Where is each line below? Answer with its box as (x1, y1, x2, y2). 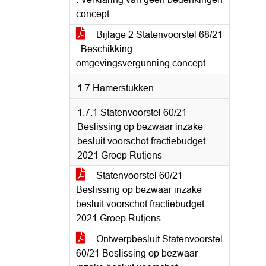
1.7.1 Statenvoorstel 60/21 (77, 107, 187, 118)
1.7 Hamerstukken (77, 83, 154, 93)
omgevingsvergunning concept (76, 58, 205, 68)
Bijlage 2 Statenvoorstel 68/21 (94, 30, 223, 40)
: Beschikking (76, 44, 132, 54)
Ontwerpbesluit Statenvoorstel (94, 234, 223, 244)
